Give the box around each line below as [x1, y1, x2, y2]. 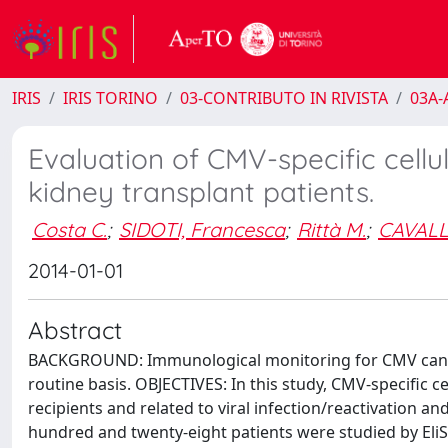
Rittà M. [297, 216, 366, 242]
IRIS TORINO [63, 87, 158, 109]
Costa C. [32, 216, 107, 242]
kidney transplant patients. [28, 174, 374, 209]
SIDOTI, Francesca [119, 216, 285, 242]
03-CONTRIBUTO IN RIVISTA [180, 87, 388, 109]
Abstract [28, 315, 122, 345]
